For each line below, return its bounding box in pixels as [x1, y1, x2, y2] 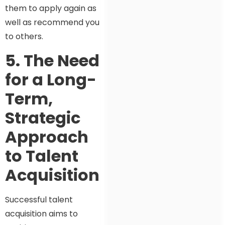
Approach [5, 125, 88, 148]
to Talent [5, 144, 78, 167]
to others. [5, 31, 43, 43]
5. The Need [5, 49, 99, 72]
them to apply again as [5, 3, 96, 15]
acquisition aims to [5, 207, 78, 219]
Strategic [5, 106, 80, 129]
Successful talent [5, 193, 73, 205]
